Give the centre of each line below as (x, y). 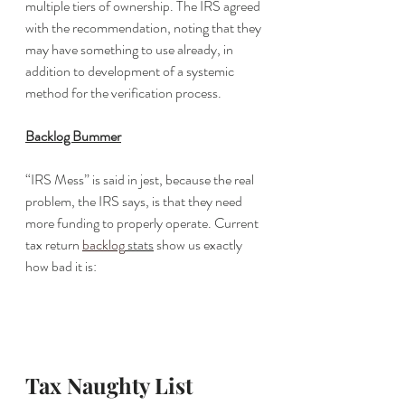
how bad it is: (61, 266)
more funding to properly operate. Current (143, 223)
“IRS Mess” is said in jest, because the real (141, 179)
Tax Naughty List (109, 385)
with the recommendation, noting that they (145, 28)
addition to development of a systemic (131, 71)
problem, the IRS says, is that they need (135, 201)
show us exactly (199, 245)
